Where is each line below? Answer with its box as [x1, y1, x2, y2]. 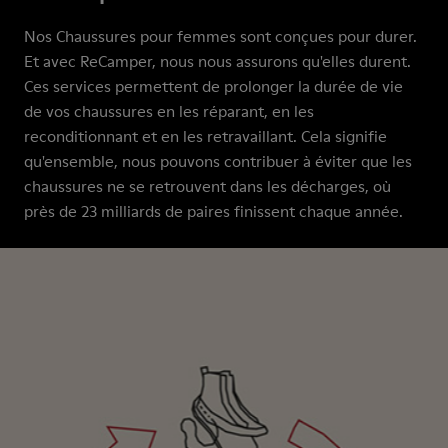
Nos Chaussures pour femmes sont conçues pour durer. [24, 25, 417, 47]
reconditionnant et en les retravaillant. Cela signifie [24, 125, 387, 147]
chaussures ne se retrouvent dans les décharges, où [24, 175, 391, 197]
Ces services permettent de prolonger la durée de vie [24, 75, 403, 97]
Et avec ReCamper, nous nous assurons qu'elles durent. [24, 50, 411, 72]
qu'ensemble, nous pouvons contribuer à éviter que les [24, 150, 412, 172]
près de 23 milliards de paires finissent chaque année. [24, 200, 403, 222]
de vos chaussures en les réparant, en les [24, 100, 314, 122]
